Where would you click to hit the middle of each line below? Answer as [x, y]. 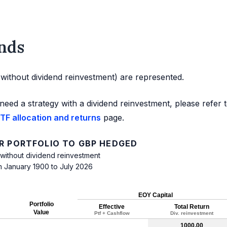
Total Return [192, 207]
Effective [112, 207]
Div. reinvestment [192, 213]
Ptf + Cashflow [112, 213]
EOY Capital [155, 195]
